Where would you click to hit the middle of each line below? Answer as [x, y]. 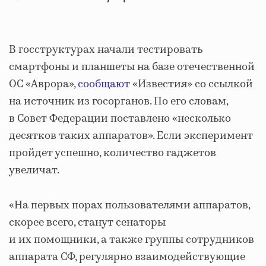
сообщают [104, 84]
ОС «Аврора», [43, 84]
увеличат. [34, 170]
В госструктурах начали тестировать [106, 50]
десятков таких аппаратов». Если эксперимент [131, 136]
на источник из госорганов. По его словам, [118, 102]
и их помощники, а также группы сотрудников [132, 240]
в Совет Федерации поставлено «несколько [120, 119]
